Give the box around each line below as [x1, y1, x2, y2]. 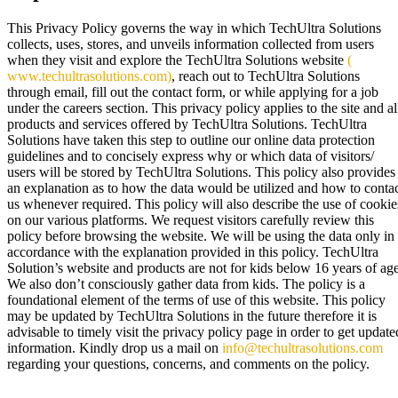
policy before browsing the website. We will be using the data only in [7, 227, 394, 243]
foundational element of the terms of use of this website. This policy [7, 291, 386, 307]
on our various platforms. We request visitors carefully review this [7, 211, 374, 227]
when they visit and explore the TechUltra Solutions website [7, 52, 347, 68]
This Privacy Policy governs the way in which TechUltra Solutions [7, 20, 381, 36]
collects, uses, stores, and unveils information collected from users [7, 36, 374, 52]
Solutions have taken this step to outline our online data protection [7, 131, 375, 147]
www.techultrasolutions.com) [7, 68, 171, 84]
